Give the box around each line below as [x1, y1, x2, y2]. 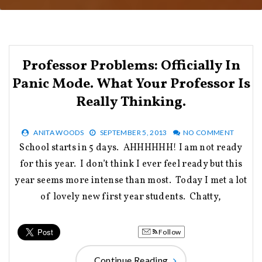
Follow [157, 227, 181, 236]
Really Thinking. [76, 92, 186, 112]
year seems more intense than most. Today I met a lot [15, 174, 247, 187]
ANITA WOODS [33, 128, 84, 137]
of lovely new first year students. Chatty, [40, 191, 222, 204]
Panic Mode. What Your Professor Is [12, 74, 250, 94]
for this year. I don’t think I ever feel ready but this [19, 158, 243, 171]
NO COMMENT [183, 128, 235, 137]
